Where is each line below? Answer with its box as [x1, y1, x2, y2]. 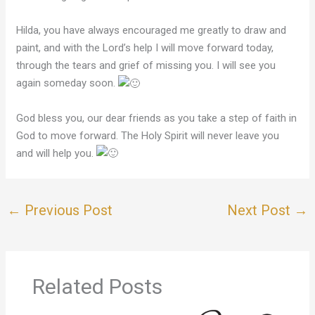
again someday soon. [16, 77, 119, 90]
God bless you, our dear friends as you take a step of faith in [16, 111, 297, 124]
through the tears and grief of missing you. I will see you [16, 59, 276, 72]
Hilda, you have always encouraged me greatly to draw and [16, 24, 287, 37]
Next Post [226, 202, 294, 219]
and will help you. [16, 146, 97, 160]
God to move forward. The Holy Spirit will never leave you [16, 129, 280, 142]
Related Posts [32, 274, 162, 299]
